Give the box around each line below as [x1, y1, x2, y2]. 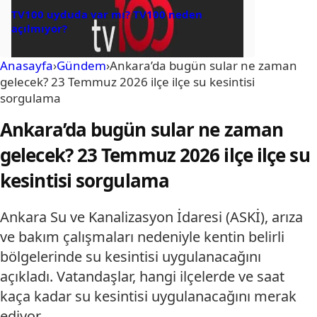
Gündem [57, 57, 106, 74]
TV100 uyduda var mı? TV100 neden [11, 6, 202, 21]
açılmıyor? [11, 21, 73, 35]
